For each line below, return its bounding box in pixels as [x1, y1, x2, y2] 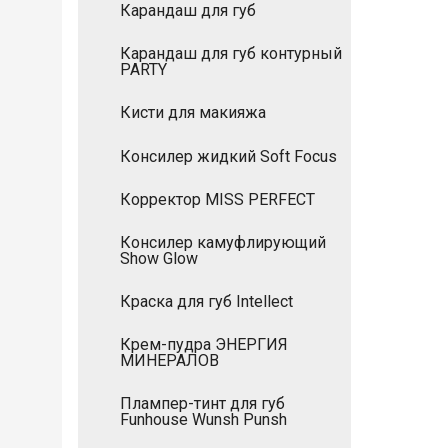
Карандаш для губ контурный [120, 44, 342, 64]
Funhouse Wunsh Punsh [120, 410, 287, 430]
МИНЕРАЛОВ [120, 351, 219, 371]
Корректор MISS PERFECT [120, 189, 315, 209]
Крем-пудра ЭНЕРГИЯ [120, 335, 288, 355]
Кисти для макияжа [120, 103, 266, 123]
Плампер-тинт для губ [120, 394, 285, 414]
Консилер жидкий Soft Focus [120, 146, 337, 166]
